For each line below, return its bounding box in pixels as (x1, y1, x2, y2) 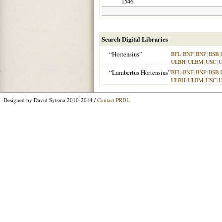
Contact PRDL (97, 96, 130, 104)
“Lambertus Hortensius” (109, 68, 171, 77)
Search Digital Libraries (102, 35, 168, 44)
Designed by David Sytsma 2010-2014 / (3, 96, 97, 104)
